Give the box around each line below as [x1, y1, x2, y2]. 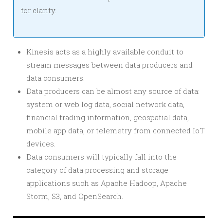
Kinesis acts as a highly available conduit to [26, 47, 183, 57]
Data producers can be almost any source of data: [26, 86, 200, 96]
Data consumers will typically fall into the [26, 152, 177, 162]
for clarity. [21, 5, 56, 16]
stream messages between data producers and [26, 60, 193, 70]
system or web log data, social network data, [26, 99, 184, 109]
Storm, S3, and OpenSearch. [26, 191, 123, 201]
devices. [26, 139, 55, 149]
